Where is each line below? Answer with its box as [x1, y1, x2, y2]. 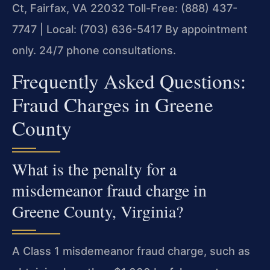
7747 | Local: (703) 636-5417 [12, 22, 162, 36]
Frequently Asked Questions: [12, 67, 246, 95]
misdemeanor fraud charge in [12, 179, 207, 202]
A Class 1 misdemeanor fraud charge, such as [12, 245, 250, 258]
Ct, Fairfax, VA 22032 [12, 1, 125, 14]
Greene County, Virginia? [12, 200, 183, 223]
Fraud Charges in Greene [12, 91, 213, 118]
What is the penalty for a [12, 158, 177, 181]
